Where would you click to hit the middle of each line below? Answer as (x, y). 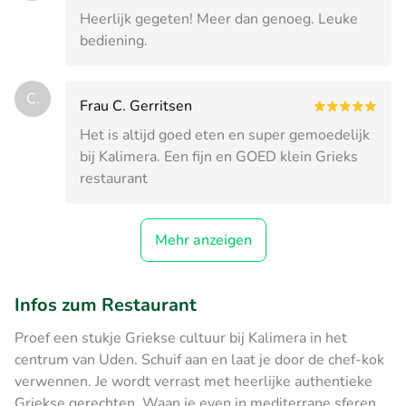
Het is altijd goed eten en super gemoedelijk (225, 135)
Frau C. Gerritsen (136, 106)
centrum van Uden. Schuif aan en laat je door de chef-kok (199, 359)
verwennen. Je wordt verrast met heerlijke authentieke (193, 381)
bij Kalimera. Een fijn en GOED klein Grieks (219, 156)
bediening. (114, 40)
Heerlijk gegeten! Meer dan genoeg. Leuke (219, 19)
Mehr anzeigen (203, 240)
